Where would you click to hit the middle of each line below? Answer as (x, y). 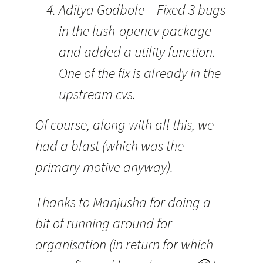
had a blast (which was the (109, 146)
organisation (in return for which (124, 245)
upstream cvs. (97, 94)
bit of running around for (104, 223)
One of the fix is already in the (140, 73)
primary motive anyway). (104, 167)
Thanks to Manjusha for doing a (123, 202)
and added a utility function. (137, 52)
